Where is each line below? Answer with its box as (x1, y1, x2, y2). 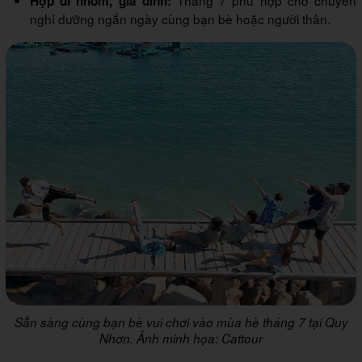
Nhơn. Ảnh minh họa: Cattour (99, 329, 263, 347)
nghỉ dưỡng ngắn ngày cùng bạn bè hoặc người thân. (30, 10, 330, 28)
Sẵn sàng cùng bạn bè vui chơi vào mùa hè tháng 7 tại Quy (14, 313, 348, 330)
